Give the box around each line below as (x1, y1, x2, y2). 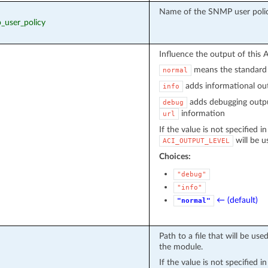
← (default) (216, 195, 258, 205)
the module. (159, 242, 203, 251)
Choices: (159, 151, 191, 161)
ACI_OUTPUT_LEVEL (162, 136, 230, 145)
